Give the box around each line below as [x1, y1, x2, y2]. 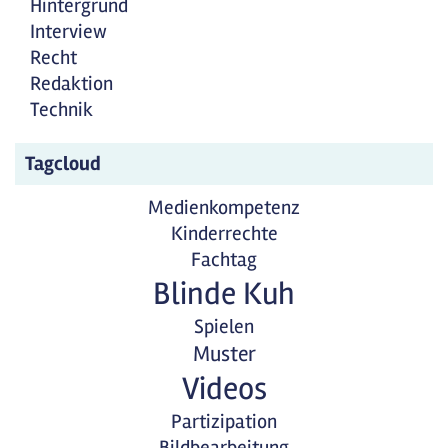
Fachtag [191, 247, 257, 272]
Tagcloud [25, 151, 101, 176]
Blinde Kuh [153, 274, 295, 313]
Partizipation [171, 409, 277, 434]
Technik [30, 97, 93, 122]
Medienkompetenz [148, 195, 300, 220]
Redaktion [30, 71, 113, 96]
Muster [192, 341, 256, 367]
